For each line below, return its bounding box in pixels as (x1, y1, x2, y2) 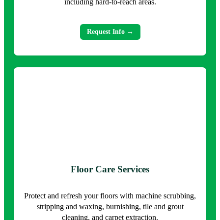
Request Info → (86, 27, 134, 35)
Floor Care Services (71, 164, 149, 174)
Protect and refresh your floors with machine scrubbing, (24, 191, 196, 200)
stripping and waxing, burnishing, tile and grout (36, 202, 184, 211)
